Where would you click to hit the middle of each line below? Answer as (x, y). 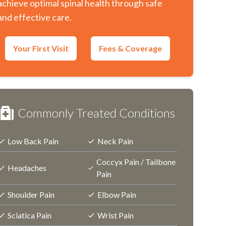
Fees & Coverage (131, 48)
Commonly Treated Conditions (97, 113)
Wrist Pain (116, 215)
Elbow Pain (117, 194)
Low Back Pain (33, 141)
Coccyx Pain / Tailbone (136, 162)
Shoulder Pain (31, 194)
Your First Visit (41, 48)
